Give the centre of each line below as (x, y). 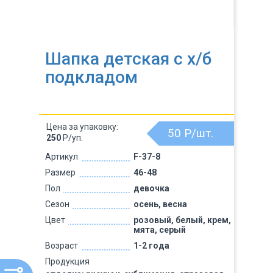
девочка (151, 188)
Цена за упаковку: (82, 127)
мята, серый (159, 230)
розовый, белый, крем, (182, 220)
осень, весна (160, 204)
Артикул (62, 157)
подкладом (91, 77)
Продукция (67, 261)
